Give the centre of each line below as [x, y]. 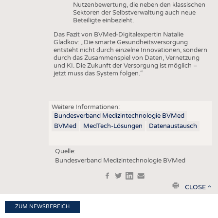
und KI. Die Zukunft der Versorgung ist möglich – [125, 66]
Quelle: [65, 151]
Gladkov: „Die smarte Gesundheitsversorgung [120, 43]
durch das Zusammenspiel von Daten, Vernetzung [126, 58]
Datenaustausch [173, 126]
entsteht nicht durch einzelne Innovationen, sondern [130, 50]
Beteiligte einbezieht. [103, 21]
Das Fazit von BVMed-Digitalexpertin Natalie [118, 35]
